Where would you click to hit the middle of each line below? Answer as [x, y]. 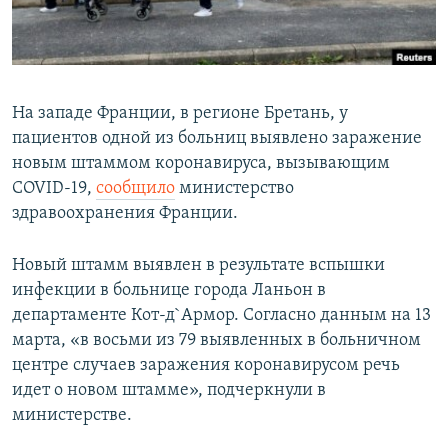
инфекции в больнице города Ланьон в [169, 291]
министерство [234, 189]
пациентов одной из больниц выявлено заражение [217, 139]
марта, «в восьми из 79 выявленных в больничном [216, 341]
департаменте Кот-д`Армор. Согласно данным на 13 [221, 316]
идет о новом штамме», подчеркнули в [169, 391]
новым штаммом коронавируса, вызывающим [201, 164]
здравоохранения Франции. [125, 214]
